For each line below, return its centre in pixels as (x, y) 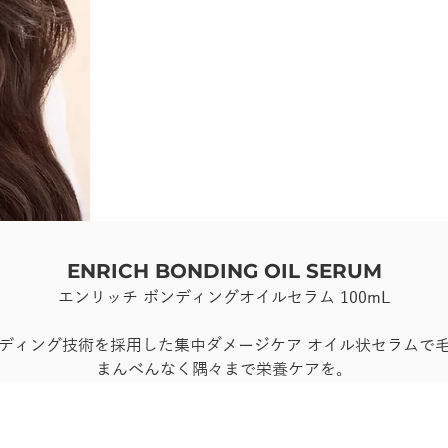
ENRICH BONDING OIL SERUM (224, 270)
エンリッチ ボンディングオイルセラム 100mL (224, 297)
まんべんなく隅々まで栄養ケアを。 (224, 369)
